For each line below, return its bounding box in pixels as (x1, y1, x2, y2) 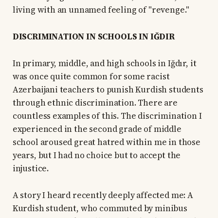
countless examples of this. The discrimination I (12, 110, 202, 122)
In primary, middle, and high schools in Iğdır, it (12, 57, 197, 70)
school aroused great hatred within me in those (12, 136, 200, 148)
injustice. (12, 163, 49, 175)
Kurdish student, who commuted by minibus (12, 202, 187, 215)
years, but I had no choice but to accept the (12, 149, 181, 162)
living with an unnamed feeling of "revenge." (12, 4, 190, 16)
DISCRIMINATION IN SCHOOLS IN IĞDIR (12, 31, 175, 43)
